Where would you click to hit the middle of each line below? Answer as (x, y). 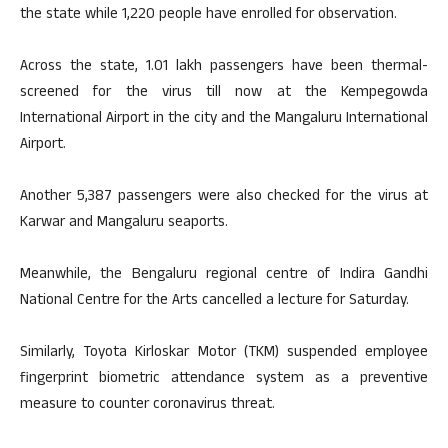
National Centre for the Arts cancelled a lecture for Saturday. (214, 301)
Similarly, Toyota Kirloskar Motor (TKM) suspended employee (224, 353)
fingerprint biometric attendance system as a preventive (224, 379)
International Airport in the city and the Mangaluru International (224, 119)
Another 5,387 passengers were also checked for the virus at (224, 197)
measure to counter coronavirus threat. (147, 405)
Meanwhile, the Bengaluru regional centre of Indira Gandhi (224, 275)
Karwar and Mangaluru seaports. (124, 223)
